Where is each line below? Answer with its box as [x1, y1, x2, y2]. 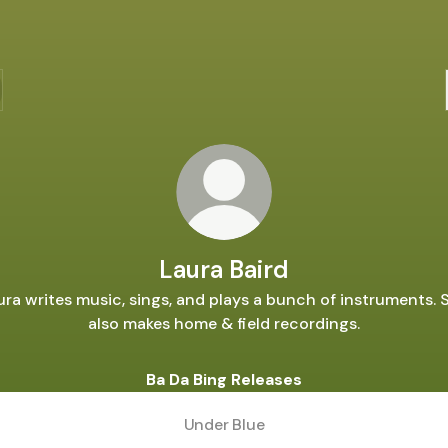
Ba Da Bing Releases [146, 369, 302, 390]
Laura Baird [159, 254, 289, 285]
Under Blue [183, 413, 265, 435]
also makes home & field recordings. [88, 313, 360, 334]
